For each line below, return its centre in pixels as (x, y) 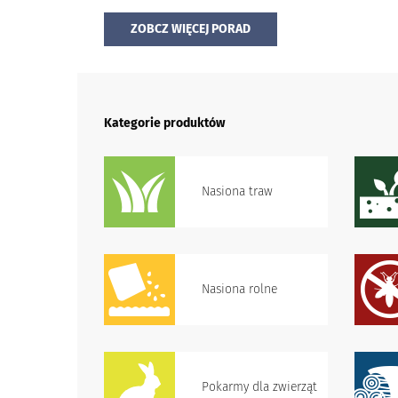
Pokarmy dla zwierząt (259, 387)
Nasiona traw (237, 191)
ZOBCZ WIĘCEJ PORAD (191, 29)
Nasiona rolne (239, 289)
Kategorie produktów (164, 123)
